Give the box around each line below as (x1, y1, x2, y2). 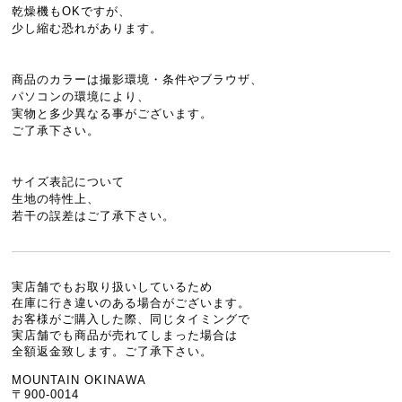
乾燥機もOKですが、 (12, 4, 132, 18)
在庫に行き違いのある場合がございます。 (12, 295, 251, 310)
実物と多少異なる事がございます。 (12, 106, 214, 120)
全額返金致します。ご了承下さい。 (12, 344, 214, 358)
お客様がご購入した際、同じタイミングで (12, 311, 251, 326)
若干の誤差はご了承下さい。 (12, 208, 176, 223)
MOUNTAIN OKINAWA (12, 372, 147, 387)
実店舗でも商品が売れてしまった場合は (12, 328, 239, 342)
